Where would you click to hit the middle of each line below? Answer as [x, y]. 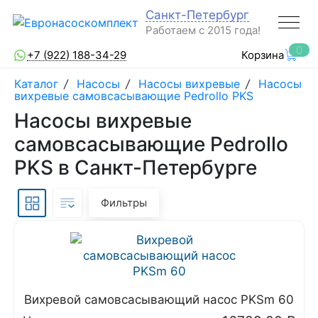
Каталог [38, 84]
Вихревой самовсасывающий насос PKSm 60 [159, 300]
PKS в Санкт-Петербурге [136, 168]
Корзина [263, 55]
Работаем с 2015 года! [203, 30]
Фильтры [124, 203]
